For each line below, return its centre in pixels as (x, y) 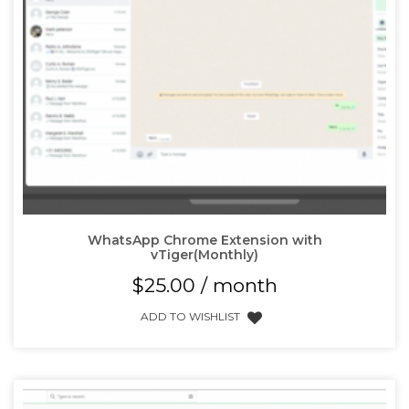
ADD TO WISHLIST (190, 316)
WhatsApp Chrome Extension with (204, 240)
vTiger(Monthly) (204, 254)
